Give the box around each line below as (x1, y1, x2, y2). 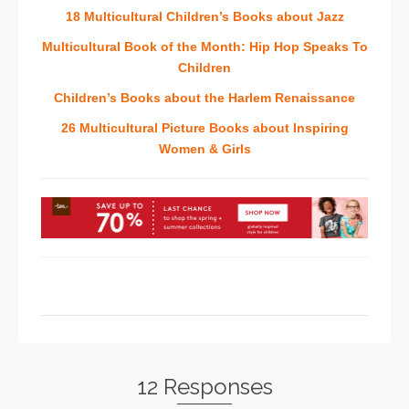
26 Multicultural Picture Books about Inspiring (60, 121, 349, 136)
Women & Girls (158, 142, 251, 157)
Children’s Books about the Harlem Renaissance (54, 90, 355, 106)
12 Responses (136, 372, 273, 400)
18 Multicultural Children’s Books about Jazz (65, 9, 344, 25)
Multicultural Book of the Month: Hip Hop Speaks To (41, 39, 368, 55)
